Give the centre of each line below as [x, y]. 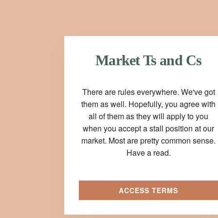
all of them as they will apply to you [149, 116]
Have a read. [148, 153]
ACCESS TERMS [149, 190]
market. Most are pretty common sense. [149, 140]
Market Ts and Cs [149, 60]
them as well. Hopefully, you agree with [149, 104]
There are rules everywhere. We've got [148, 92]
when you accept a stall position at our [149, 128]
